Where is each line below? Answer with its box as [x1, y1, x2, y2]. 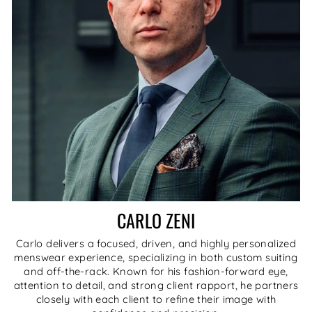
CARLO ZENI [117, 206, 195, 234]
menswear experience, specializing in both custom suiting [14, 250, 298, 264]
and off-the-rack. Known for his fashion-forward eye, [24, 264, 288, 278]
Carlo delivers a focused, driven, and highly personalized [16, 236, 296, 250]
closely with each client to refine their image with [36, 292, 276, 306]
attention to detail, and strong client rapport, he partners [13, 278, 299, 292]
